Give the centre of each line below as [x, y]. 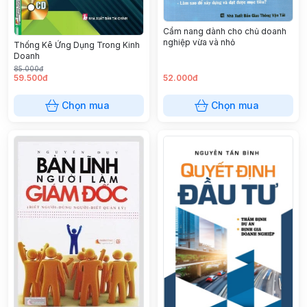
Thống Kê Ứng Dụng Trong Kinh [77, 45]
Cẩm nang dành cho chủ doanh [225, 31]
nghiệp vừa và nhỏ [199, 42]
